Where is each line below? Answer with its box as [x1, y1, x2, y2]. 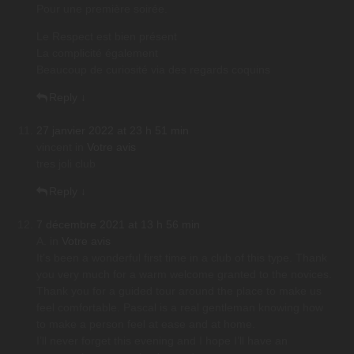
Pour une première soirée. [36, 2, 168, 16]
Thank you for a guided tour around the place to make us [36, 284, 322, 298]
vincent [36, 141, 72, 154]
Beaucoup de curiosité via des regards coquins [36, 63, 270, 77]
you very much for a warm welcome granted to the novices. [36, 268, 332, 281]
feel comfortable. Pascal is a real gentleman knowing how [36, 301, 323, 314]
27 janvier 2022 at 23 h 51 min [36, 124, 189, 137]
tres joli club [36, 157, 96, 171]
